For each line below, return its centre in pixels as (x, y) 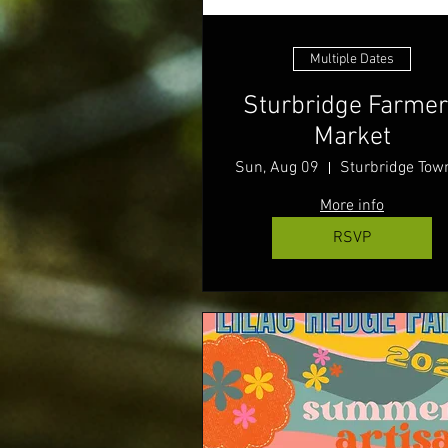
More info (352, 206)
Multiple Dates (352, 59)
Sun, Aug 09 (277, 168)
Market (352, 138)
